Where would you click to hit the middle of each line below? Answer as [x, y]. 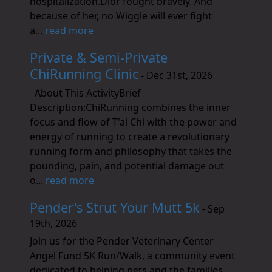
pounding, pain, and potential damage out [127, 166]
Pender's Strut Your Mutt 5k [115, 207]
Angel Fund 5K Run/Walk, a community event [133, 256]
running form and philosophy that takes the [131, 151]
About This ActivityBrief [86, 93]
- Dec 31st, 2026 [176, 75]
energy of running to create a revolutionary [130, 137]
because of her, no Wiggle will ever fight [121, 16]
